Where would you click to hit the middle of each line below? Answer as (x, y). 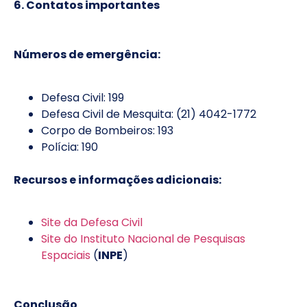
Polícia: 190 (70, 147)
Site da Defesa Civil (92, 222)
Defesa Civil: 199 (83, 97)
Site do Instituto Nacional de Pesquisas (143, 238)
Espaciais (66, 255)
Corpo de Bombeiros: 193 (107, 130)
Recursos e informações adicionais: (118, 180)
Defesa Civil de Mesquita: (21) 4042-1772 (149, 114)
